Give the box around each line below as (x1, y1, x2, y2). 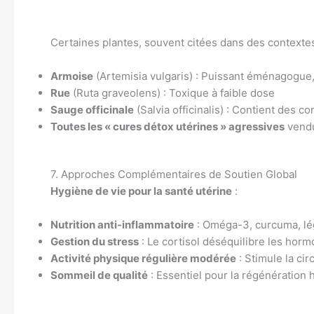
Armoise (50, 69, 93, 83)
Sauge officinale (50, 102, 134, 116)
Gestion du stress (50, 235, 139, 248)
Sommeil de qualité (50, 268, 148, 282)
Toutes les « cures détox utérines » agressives (50, 119, 285, 133)
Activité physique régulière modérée (50, 252, 236, 265)
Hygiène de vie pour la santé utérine (50, 184, 232, 198)
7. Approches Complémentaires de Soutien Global (50, 168, 297, 181)
